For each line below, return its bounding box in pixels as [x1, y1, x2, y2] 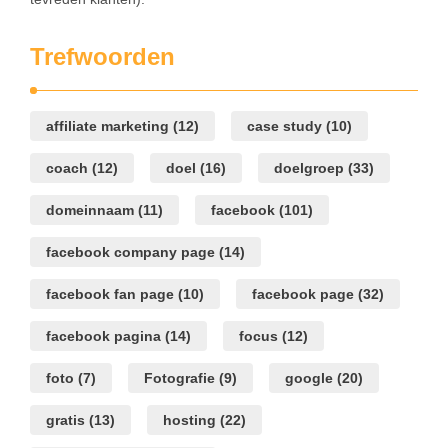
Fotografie [144, 370, 215, 387]
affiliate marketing [46, 118, 169, 135]
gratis [46, 412, 85, 429]
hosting [163, 412, 216, 429]
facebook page [252, 286, 354, 303]
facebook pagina [46, 328, 161, 345]
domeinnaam [46, 202, 134, 219]
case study [247, 118, 322, 135]
